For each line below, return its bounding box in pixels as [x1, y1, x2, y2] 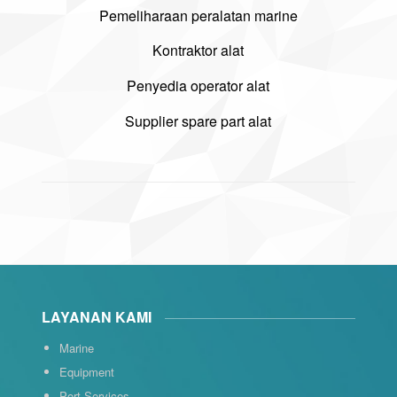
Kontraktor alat [152, 40, 245, 61]
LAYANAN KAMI [41, 307, 152, 328]
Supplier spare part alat [125, 110, 272, 131]
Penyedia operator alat [127, 74, 270, 96]
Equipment [58, 362, 114, 380]
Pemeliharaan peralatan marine [98, 4, 298, 26]
